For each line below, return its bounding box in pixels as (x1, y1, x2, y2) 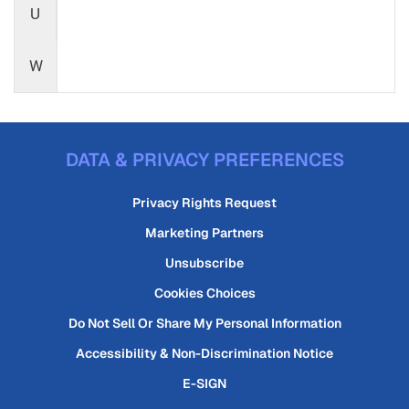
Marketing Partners (145, 225, 264, 241)
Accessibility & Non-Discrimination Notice (76, 345, 333, 362)
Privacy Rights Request (132, 194, 277, 211)
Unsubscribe (165, 255, 244, 271)
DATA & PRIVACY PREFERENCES (65, 148, 344, 172)
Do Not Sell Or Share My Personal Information (68, 315, 341, 331)
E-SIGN (183, 375, 226, 392)
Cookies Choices (153, 285, 256, 301)
